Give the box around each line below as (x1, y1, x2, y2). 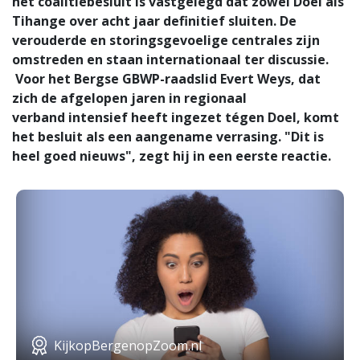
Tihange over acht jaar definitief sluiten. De (12, 12, 297, 31)
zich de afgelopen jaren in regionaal (12, 89, 247, 108)
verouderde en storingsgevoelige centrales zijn (12, 31, 320, 50)
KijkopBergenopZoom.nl (54, 337, 202, 355)
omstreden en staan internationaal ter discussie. (12, 51, 329, 69)
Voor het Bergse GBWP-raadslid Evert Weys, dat (12, 70, 321, 88)
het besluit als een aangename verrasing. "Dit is (12, 128, 324, 146)
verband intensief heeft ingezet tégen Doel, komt (12, 108, 339, 127)
